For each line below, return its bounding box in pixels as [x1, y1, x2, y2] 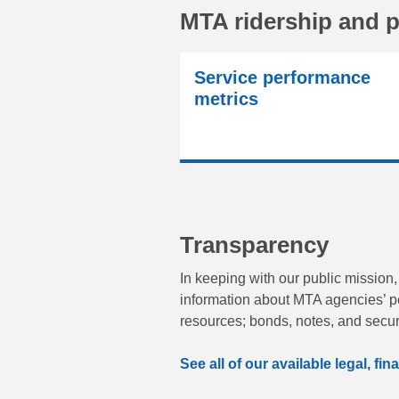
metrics [194, 88, 258, 109]
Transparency [180, 232, 329, 257]
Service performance [194, 67, 370, 87]
